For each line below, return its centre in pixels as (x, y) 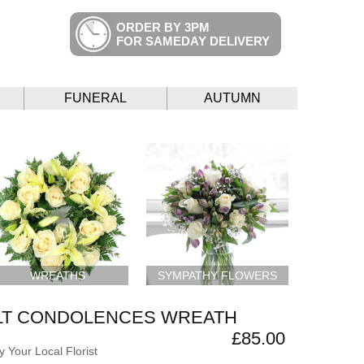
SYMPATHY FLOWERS (218, 275)
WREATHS (57, 275)
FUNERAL (95, 98)
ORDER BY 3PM (163, 27)
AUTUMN (232, 98)
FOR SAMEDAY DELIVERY (193, 41)
